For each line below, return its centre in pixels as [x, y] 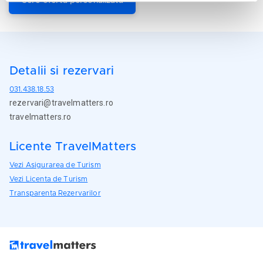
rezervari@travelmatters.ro [61, 103]
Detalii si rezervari [62, 71]
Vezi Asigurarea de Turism [55, 165]
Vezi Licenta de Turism [49, 179]
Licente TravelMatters [73, 147]
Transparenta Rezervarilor [55, 193]
